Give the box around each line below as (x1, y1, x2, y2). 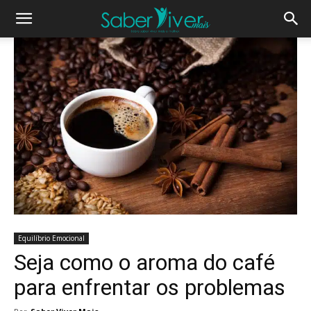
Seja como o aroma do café (14, 249, 275, 276)
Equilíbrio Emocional (18, 233, 85, 243)
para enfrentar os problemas (14, 274, 285, 301)
